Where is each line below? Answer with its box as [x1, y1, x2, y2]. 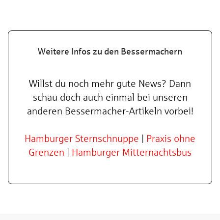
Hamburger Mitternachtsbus [72, 146, 192, 158]
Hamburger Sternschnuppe [25, 133, 139, 144]
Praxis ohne [146, 133, 195, 144]
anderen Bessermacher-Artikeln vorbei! [27, 105, 193, 117]
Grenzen [28, 146, 64, 158]
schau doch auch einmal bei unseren [32, 91, 188, 103]
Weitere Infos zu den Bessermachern [38, 46, 182, 57]
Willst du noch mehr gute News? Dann [29, 78, 191, 89]
